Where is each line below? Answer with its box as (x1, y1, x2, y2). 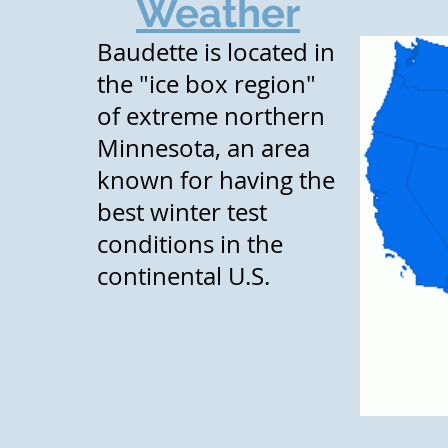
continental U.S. (97, 260, 270, 292)
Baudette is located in (97, 36, 335, 68)
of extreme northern (97, 100, 325, 132)
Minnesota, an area (97, 132, 310, 164)
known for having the (97, 164, 335, 196)
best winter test (97, 196, 267, 228)
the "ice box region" (97, 68, 316, 100)
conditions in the (97, 228, 283, 260)
